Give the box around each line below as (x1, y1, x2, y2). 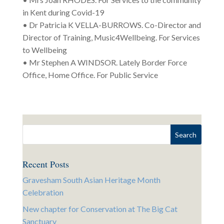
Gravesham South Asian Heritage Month (22, 175, 160, 185)
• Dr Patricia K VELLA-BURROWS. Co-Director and (22, 20, 201, 30)
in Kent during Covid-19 (22, 7, 104, 17)
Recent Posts (22, 158, 69, 170)
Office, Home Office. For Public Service (22, 70, 158, 80)
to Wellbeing (22, 45, 67, 55)
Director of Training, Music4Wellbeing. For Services (22, 32, 200, 42)
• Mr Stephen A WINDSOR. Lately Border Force (22, 57, 187, 67)
